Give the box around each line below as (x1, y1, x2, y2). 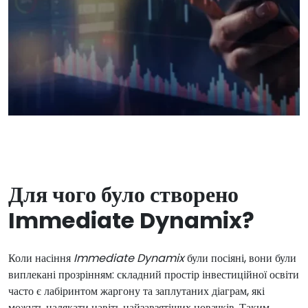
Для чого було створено (8, 178, 239, 210)
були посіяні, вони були (184, 250, 296, 266)
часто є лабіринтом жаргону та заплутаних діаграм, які (8, 283, 265, 299)
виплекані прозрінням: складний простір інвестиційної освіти (8, 266, 299, 283)
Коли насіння (8, 250, 74, 266)
